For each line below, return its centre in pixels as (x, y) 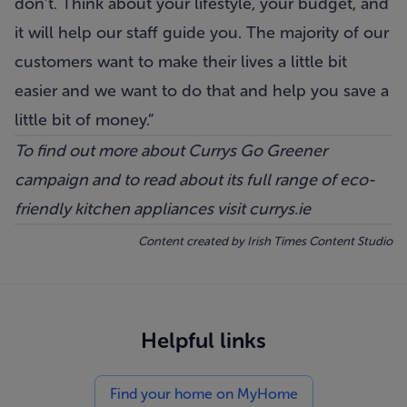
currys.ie (280, 209)
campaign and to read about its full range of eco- (195, 180)
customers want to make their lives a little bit (181, 62)
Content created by (193, 241)
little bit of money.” (84, 120)
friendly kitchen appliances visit (132, 209)
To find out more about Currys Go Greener (171, 151)
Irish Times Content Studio (320, 241)
